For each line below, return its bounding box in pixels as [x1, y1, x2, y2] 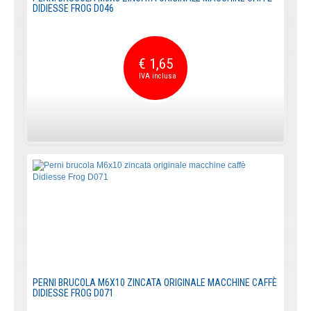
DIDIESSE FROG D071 [33, 287, 114, 299]
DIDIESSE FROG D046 [33, 3, 114, 14]
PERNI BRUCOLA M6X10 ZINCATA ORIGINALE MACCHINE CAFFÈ [33, 277, 277, 288]
